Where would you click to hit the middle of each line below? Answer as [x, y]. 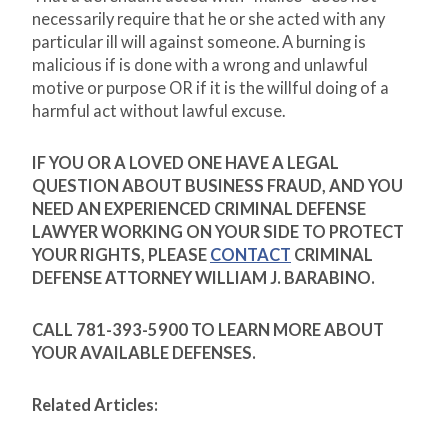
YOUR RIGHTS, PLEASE [121, 255]
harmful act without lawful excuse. [158, 111]
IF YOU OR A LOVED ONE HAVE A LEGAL [185, 163]
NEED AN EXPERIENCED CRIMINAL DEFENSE [199, 209]
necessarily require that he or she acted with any [208, 19]
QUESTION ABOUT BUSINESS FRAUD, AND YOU [217, 186]
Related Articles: [95, 405]
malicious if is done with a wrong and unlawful [200, 65]
